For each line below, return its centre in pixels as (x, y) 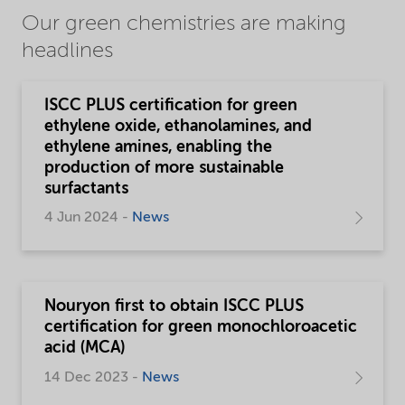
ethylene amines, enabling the (158, 148)
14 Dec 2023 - (93, 377)
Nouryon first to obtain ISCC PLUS (174, 307)
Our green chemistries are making (184, 25)
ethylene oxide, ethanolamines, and (178, 127)
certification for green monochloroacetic (201, 328)
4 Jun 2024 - (88, 218)
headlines (67, 52)
